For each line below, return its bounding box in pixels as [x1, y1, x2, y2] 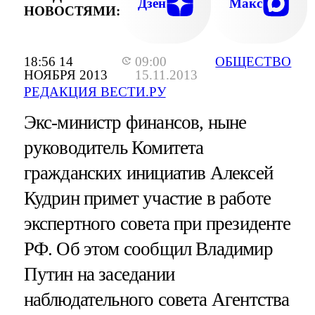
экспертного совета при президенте [23, 213, 291, 235]
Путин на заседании [23, 264, 174, 285]
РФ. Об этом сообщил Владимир [23, 238, 273, 260]
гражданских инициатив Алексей [23, 162, 273, 184]
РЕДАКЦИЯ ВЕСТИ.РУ [23, 84, 166, 100]
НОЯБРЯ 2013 [23, 67, 108, 83]
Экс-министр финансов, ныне [23, 112, 247, 134]
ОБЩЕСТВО [215, 54, 292, 70]
